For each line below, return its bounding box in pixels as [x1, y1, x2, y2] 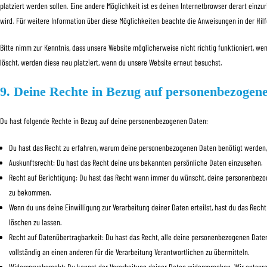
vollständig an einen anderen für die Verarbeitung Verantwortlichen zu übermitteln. [9, 247, 250, 257]
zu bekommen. [9, 187, 51, 197]
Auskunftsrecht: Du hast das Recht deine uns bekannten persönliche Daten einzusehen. [9, 157, 263, 167]
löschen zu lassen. [9, 217, 62, 227]
